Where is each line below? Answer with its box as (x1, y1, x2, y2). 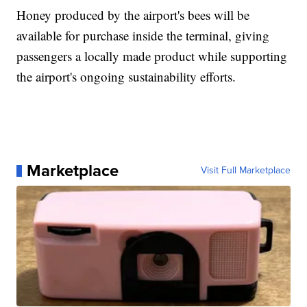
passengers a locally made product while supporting (16, 47, 288, 65)
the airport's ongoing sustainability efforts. (16, 68, 236, 86)
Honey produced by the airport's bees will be (16, 6, 250, 24)
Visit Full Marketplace (200, 163, 291, 178)
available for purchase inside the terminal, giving (16, 27, 270, 45)
